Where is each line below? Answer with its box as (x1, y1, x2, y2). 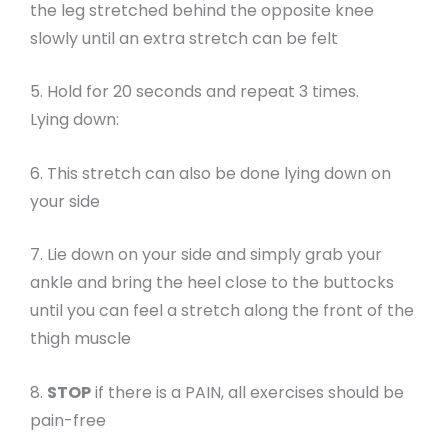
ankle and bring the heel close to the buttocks (30, 271, 394, 295)
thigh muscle (30, 327, 131, 351)
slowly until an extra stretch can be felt (30, 26, 338, 50)
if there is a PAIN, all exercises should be (91, 380, 404, 404)
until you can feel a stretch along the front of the (30, 299, 414, 323)
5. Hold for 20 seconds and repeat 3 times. (30, 80, 359, 104)
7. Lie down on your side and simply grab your (30, 243, 382, 267)
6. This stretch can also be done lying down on (30, 161, 391, 185)
